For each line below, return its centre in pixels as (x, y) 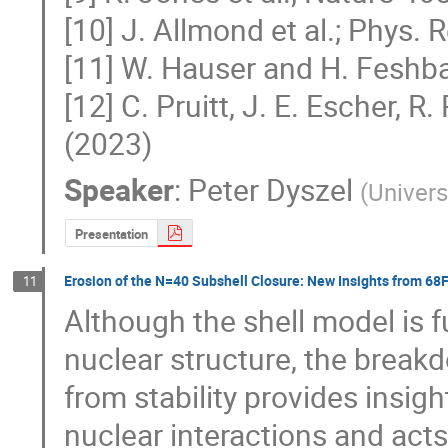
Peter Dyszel (271, 189)
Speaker (119, 189)
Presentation (111, 233)
